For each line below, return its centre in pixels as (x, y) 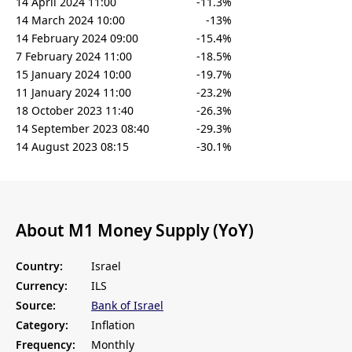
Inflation (113, 325)
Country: (39, 266)
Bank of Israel (127, 306)
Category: (42, 325)
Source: (36, 306)
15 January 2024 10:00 (73, 75)
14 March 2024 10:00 (70, 20)
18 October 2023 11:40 (75, 111)
